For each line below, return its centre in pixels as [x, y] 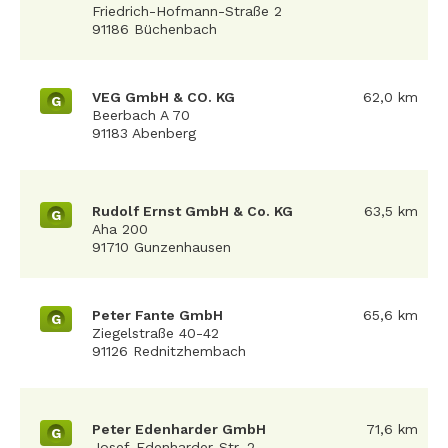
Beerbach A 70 [141, 115]
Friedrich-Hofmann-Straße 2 [187, 11]
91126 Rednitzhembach [169, 351]
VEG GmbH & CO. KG [163, 97]
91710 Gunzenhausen [161, 247]
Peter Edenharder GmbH [179, 429]
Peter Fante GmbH [157, 315]
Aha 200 [120, 229]
